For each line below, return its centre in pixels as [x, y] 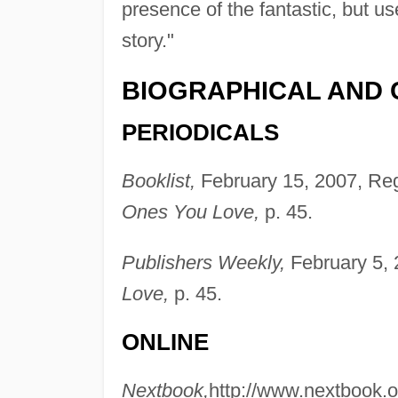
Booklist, [158, 180]
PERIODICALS [200, 132]
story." [147, 41]
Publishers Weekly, [203, 262]
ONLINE [165, 342]
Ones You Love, [190, 211]
